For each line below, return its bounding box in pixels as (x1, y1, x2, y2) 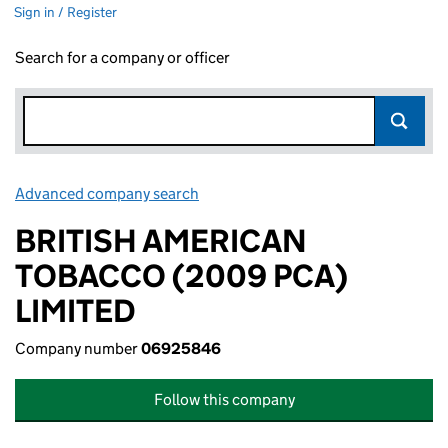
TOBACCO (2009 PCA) (15, 256, 348, 296)
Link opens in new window (202, 184, 379, 203)
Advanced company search (15, 184, 199, 203)
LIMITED (15, 291, 136, 331)
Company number (15, 339, 141, 358)
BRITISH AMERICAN (15, 221, 307, 261)
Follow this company (153, 390, 295, 409)
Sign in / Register (14, 3, 117, 21)
